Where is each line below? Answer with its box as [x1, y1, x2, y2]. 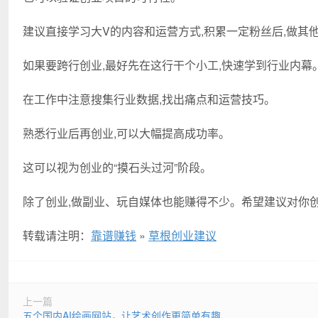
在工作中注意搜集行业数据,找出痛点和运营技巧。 [23, 91, 275, 107]
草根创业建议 [148, 227, 216, 243]
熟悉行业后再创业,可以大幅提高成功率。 [23, 125, 230, 141]
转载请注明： [23, 227, 91, 243]
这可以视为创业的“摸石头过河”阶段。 [23, 159, 212, 175]
